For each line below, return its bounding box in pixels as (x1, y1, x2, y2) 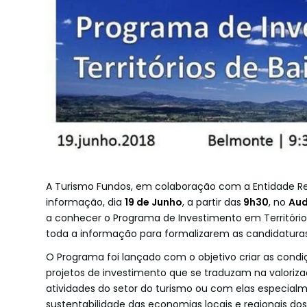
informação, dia (46, 195, 125, 209)
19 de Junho (125, 195, 182, 209)
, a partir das (182, 195, 241, 209)
